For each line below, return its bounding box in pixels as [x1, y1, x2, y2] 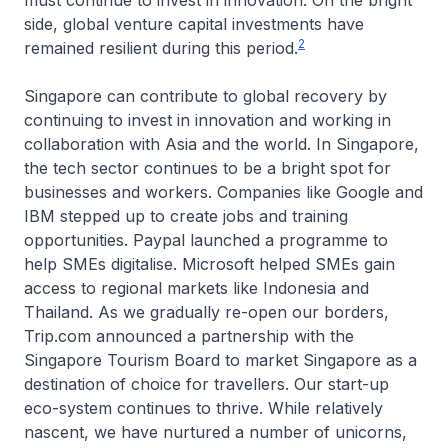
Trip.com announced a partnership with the [24, 326, 354, 347]
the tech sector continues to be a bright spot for [24, 158, 391, 179]
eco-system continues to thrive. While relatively [24, 398, 383, 419]
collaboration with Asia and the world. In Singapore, [24, 134, 419, 155]
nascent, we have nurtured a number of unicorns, [24, 422, 407, 443]
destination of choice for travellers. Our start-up [24, 374, 389, 395]
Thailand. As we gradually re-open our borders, [24, 302, 389, 323]
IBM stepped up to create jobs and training [24, 206, 348, 227]
